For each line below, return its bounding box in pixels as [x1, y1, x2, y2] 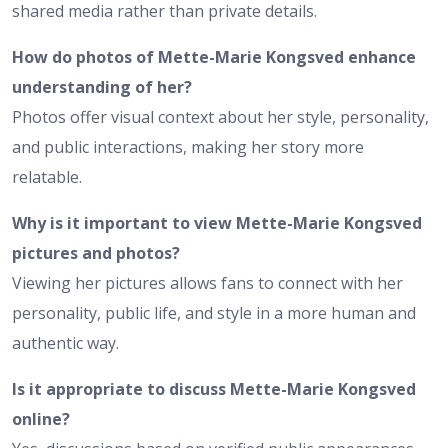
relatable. [12, 165, 82, 188]
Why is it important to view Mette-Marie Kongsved [12, 211, 422, 234]
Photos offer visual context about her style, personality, [12, 105, 429, 128]
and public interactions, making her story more [12, 135, 364, 158]
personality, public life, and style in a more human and [12, 301, 416, 324]
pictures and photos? [12, 241, 180, 264]
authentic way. [12, 331, 119, 354]
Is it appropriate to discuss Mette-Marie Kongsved [12, 377, 416, 400]
